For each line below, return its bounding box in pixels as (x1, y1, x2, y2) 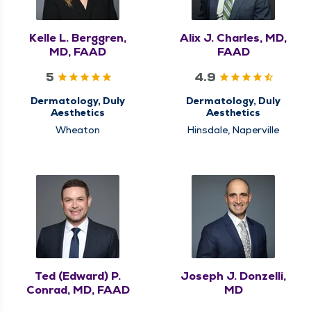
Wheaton (56, 123, 100, 136)
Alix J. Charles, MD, (180, 30, 287, 45)
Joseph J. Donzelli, (180, 268, 286, 283)
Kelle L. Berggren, (29, 30, 126, 45)
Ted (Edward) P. (35, 268, 121, 283)
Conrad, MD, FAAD (26, 282, 130, 297)
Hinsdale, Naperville (187, 123, 279, 136)
